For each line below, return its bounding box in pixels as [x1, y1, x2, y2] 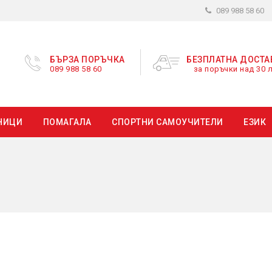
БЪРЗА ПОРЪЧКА [50, 55, 125, 64]
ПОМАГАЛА [42, 117, 92, 127]
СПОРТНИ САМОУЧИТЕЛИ [112, 117, 223, 127]
